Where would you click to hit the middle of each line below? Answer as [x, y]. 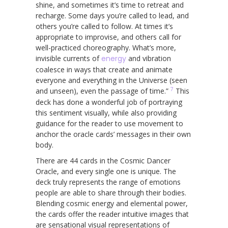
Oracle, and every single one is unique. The [106, 171]
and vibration [149, 58]
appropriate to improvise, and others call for [108, 37]
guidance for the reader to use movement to [109, 123]
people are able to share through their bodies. [111, 192]
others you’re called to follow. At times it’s [104, 26]
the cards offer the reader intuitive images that [112, 214]
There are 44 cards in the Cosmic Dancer [103, 160]
